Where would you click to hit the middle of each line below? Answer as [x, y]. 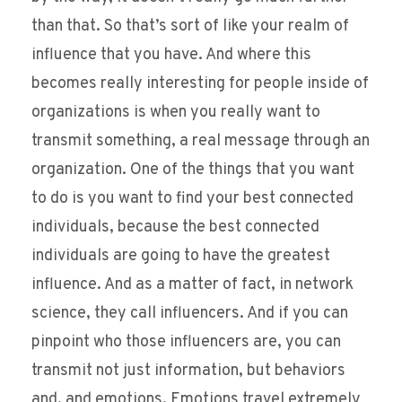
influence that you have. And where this [171, 56]
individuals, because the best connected [175, 228]
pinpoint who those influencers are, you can [186, 343]
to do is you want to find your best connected [192, 199]
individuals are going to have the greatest [181, 257]
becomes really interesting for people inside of [200, 84]
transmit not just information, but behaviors [188, 371]
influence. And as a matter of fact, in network [192, 285]
